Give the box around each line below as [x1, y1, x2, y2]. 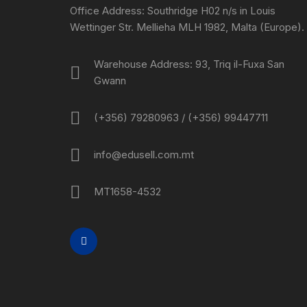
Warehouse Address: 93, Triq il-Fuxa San [94, 58, 284, 71]
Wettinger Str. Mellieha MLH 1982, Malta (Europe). [70, 21, 304, 34]
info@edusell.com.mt [94, 148, 194, 161]
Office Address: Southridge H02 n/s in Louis [70, 4, 275, 17]
